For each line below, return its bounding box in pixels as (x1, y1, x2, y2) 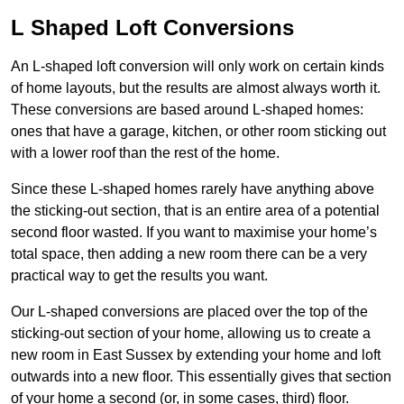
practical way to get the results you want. (11, 268, 268, 284)
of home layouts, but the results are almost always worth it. (11, 80, 381, 96)
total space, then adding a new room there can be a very (11, 246, 367, 262)
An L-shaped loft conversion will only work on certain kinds (11, 59, 384, 75)
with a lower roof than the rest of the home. (11, 145, 280, 161)
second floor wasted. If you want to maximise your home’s (11, 225, 377, 241)
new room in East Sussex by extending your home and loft (11, 347, 381, 363)
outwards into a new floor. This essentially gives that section (11, 369, 391, 385)
